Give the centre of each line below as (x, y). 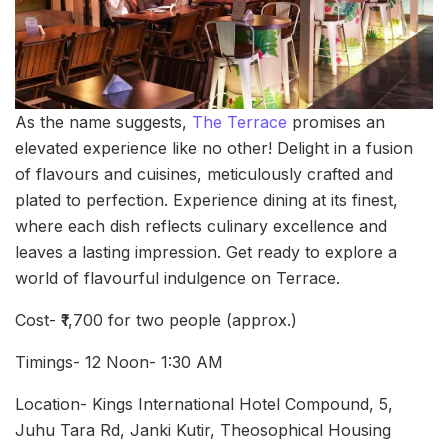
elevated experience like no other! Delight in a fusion (214, 147)
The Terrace (242, 121)
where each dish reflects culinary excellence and (201, 225)
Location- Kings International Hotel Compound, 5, (204, 403)
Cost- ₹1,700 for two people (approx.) (156, 319)
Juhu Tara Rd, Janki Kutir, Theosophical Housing (203, 429)
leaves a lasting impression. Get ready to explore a (206, 251)
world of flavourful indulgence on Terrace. (177, 277)
